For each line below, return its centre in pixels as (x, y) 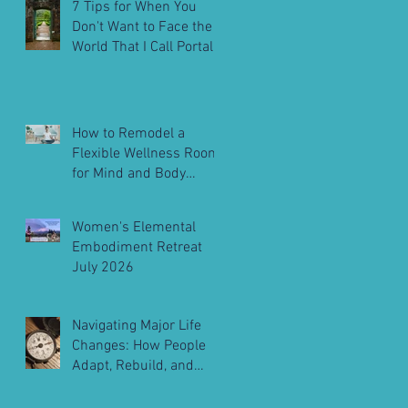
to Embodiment (120, 68)
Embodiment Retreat (137, 248)
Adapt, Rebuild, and (133, 367)
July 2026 (103, 268)
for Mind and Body (129, 174)
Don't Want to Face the (142, 28)
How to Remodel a (128, 134)
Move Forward (116, 387)
